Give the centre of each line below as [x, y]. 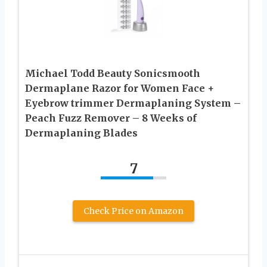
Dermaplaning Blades [81, 133]
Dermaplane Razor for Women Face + [119, 89]
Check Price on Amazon [133, 211]
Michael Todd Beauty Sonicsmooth [113, 74]
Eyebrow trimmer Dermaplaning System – [133, 103]
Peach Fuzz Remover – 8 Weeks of [111, 118]
